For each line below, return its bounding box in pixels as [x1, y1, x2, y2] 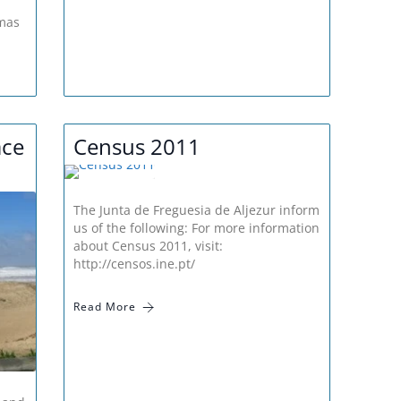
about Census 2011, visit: [73, 237, 224, 255]
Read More [73, 299, 137, 315]
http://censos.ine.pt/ [73, 255, 196, 273]
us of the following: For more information [73, 219, 320, 237]
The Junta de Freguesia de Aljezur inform [73, 201, 320, 219]
